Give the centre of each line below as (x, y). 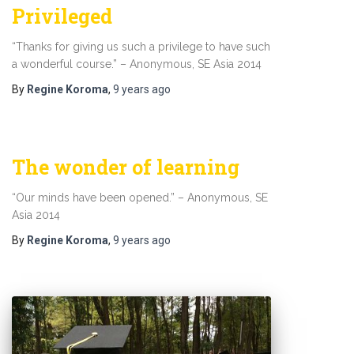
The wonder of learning (126, 167)
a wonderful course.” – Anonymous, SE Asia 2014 (137, 64)
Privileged (62, 16)
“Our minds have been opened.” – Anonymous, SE (140, 198)
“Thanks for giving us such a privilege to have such (141, 47)
